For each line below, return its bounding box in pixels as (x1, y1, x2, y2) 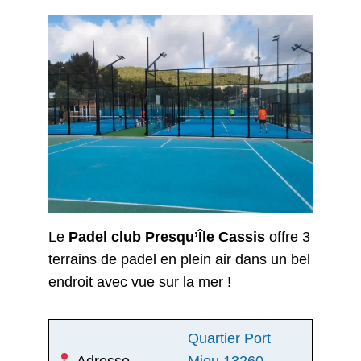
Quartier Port (188, 330, 271, 346)
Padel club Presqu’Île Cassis (68, 228, 269, 245)
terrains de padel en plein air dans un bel (48, 251, 310, 268)
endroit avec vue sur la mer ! (48, 273, 231, 290)
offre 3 (269, 228, 310, 245)
